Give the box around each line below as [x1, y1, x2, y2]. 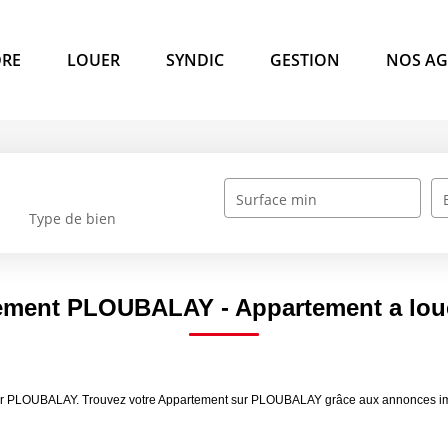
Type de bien [29, 208, 117, 228]
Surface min [236, 190, 318, 210]
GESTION [270, 48, 340, 71]
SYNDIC [166, 48, 224, 71]
